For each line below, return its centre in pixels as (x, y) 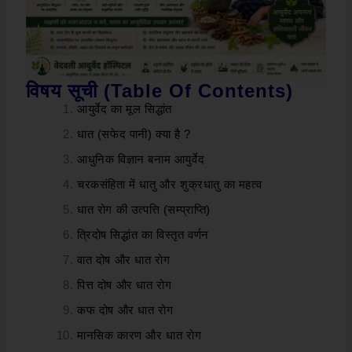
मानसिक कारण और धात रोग (139, 335)
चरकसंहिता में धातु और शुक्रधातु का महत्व (170, 185)
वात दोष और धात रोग (124, 260)
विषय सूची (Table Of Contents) (160, 91)
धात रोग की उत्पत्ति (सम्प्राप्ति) (144, 210)
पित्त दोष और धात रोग (125, 285)
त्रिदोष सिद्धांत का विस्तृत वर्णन (143, 235)
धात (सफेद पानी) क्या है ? (134, 134)
